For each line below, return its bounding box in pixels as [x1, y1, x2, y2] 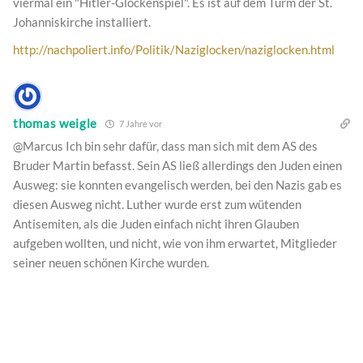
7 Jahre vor [117, 117, 163, 129]
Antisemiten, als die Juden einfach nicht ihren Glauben [13, 216, 299, 231]
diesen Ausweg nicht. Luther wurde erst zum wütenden [13, 196, 301, 211]
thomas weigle [13, 116, 98, 131]
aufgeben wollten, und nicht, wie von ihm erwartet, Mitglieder [13, 235, 337, 250]
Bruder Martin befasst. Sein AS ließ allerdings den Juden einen [13, 157, 342, 173]
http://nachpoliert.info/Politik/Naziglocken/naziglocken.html [13, 41, 335, 57]
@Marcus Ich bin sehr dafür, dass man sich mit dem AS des [13, 138, 318, 153]
